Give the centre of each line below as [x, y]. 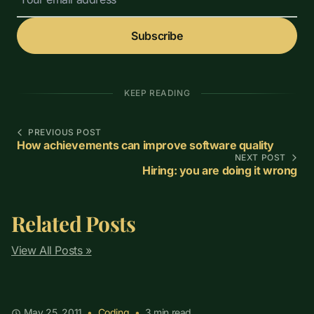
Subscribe [157, 36]
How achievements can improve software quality [145, 145]
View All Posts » [52, 251]
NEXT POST [260, 158]
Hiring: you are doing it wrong [220, 171]
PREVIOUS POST [65, 132]
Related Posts [74, 224]
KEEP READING [157, 93]
